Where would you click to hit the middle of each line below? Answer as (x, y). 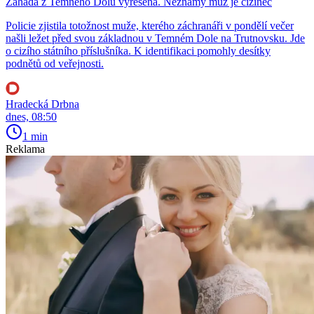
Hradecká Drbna (42, 104)
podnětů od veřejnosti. (55, 63)
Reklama (25, 149)
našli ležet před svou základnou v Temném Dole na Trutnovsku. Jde (155, 38)
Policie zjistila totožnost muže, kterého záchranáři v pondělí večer (150, 25)
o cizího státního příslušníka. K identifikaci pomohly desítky (138, 50)
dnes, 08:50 (31, 116)
